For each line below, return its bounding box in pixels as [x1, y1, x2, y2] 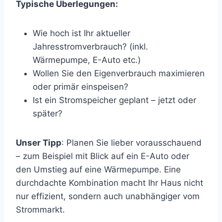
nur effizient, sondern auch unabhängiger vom [16, 191, 200, 201]
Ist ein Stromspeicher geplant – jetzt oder [33, 95, 196, 105]
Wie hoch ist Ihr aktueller [33, 28, 130, 38]
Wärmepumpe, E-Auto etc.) [33, 55, 141, 65]
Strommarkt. [16, 204, 65, 215]
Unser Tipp [16, 137, 61, 148]
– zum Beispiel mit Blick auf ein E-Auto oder [16, 151, 189, 161]
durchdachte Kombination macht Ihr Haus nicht [16, 177, 203, 188]
